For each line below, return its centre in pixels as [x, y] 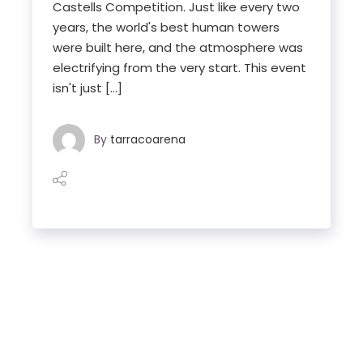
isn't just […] [88, 88]
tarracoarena [148, 140]
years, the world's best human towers [167, 28]
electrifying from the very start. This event [180, 68]
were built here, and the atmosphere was [178, 48]
